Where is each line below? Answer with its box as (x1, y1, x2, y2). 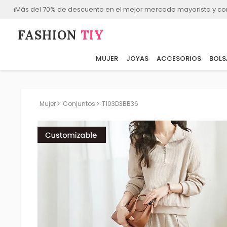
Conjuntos (62, 99, 95, 108)
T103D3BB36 (102, 99, 139, 108)
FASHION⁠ (18, 27, 81, 44)
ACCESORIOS (156, 54, 201, 64)
